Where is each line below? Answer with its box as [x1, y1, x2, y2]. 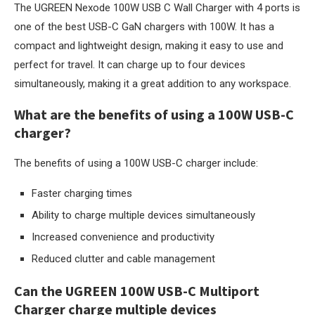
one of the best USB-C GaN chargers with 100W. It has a [14, 20, 274, 33]
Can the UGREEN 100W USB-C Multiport [14, 282, 259, 300]
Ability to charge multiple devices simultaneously [32, 209, 255, 221]
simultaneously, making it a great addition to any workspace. [14, 77, 291, 90]
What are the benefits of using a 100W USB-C [14, 105, 294, 123]
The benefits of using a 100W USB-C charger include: [14, 157, 258, 169]
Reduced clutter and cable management [32, 252, 215, 265]
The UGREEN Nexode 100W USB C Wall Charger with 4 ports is [14, 1, 300, 14]
